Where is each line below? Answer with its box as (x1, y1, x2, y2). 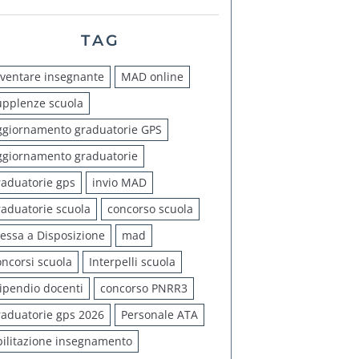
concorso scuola (107, 200, 193, 216)
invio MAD (92, 174, 147, 190)
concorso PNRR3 (100, 280, 188, 296)
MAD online (121, 68, 184, 84)
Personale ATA (121, 306, 198, 322)
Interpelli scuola (89, 253, 175, 269)
